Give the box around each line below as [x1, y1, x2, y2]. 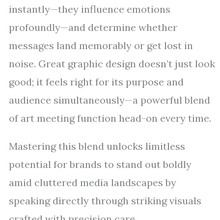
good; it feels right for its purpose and [9, 76, 184, 88]
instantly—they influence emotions [9, 3, 170, 15]
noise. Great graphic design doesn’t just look [9, 57, 215, 70]
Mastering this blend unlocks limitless [9, 140, 185, 152]
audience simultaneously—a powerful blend [9, 94, 210, 106]
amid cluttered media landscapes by [9, 176, 176, 189]
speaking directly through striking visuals [9, 194, 201, 207]
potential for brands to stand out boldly [9, 158, 192, 170]
